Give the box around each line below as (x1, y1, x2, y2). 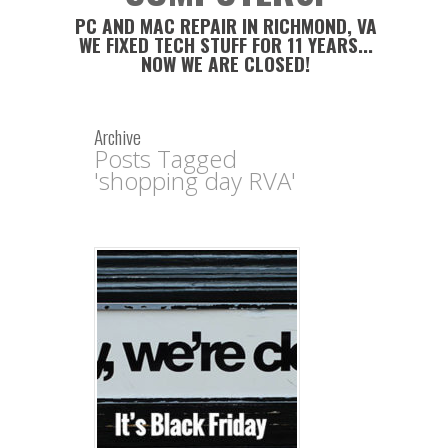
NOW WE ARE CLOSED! (141, 49, 311, 78)
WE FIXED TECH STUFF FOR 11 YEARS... (78, 30, 373, 59)
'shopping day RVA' (94, 164, 296, 197)
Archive (94, 122, 141, 151)
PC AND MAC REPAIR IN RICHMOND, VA (74, 11, 377, 40)
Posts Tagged (94, 142, 237, 175)
